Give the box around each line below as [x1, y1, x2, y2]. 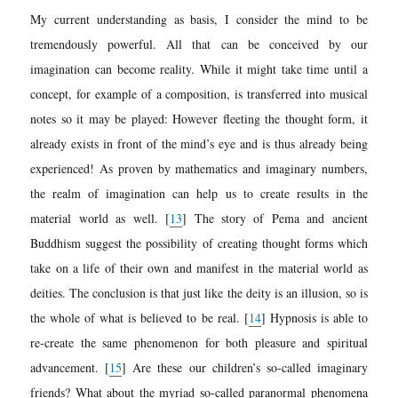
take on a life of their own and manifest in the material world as [30, 259, 368, 276]
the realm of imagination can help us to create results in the [30, 184, 368, 202]
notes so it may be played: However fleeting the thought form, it [30, 109, 368, 127]
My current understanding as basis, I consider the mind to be [30, 10, 368, 28]
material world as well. [30, 209, 166, 227]
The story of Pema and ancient [187, 209, 368, 227]
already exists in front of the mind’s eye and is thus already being [30, 134, 368, 152]
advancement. [30, 358, 106, 376]
